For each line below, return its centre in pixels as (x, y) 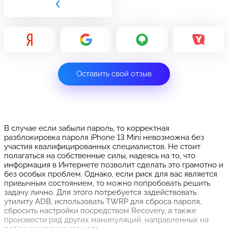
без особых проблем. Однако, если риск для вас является (111, 174)
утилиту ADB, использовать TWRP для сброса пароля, (103, 202)
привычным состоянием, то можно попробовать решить (107, 183)
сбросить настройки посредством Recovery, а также (100, 211)
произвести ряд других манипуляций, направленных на (106, 220)
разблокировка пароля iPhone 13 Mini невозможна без (104, 137)
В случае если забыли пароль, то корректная (87, 128)
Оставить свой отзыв (114, 74)
